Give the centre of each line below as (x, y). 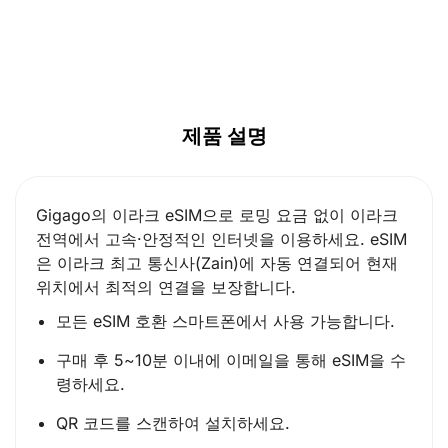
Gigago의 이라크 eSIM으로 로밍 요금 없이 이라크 (217, 215)
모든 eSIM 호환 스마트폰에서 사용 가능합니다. (225, 321)
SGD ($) (251, 49)
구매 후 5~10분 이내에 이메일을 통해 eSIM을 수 (231, 360)
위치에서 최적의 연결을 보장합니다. (166, 287)
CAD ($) (251, 13)
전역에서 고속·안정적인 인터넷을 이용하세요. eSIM (221, 239)
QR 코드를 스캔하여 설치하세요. (173, 423)
